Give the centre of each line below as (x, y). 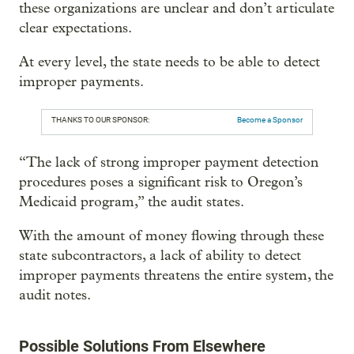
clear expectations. (75, 28)
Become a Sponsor (270, 120)
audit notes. (55, 295)
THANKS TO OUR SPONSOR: (100, 120)
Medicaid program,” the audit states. (132, 202)
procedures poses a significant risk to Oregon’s (161, 182)
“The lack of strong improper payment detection (169, 162)
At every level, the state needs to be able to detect (169, 62)
